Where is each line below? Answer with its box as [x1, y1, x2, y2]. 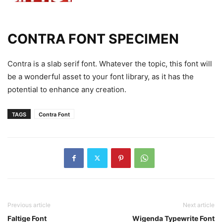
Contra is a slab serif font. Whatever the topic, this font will [7, 58, 212, 68]
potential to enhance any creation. [7, 84, 126, 94]
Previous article [7, 201, 51, 209]
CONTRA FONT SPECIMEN [7, 30, 179, 47]
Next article [183, 201, 215, 209]
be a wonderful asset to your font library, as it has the [7, 71, 194, 81]
